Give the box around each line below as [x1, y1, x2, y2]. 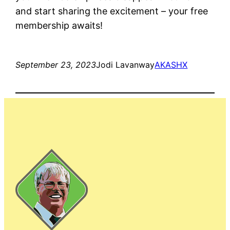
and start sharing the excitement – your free [15, 6, 208, 17]
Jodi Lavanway [96, 60, 155, 70]
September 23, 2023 [15, 60, 97, 70]
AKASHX [155, 60, 188, 70]
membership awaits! [15, 20, 103, 31]
